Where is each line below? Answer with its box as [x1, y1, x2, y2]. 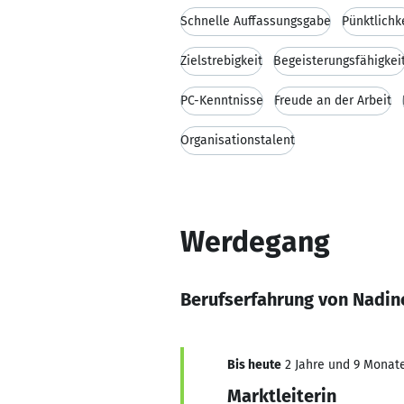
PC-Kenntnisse [180, 93, 263, 108]
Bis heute [227, 357, 281, 372]
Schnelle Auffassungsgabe [180, 14, 331, 29]
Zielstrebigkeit [180, 53, 262, 69]
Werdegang [180, 225, 330, 259]
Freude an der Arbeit [274, 93, 391, 108]
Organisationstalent [180, 133, 295, 148]
